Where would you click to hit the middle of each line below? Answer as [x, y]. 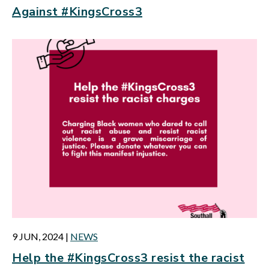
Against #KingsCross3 [77, 12]
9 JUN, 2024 [38, 236]
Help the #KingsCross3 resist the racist [128, 258]
